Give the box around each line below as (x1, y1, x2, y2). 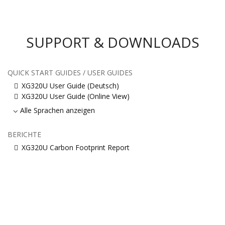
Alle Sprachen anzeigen (20, 105, 95, 115)
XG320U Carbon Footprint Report (22, 142, 130, 152)
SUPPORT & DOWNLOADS (26, 32, 199, 52)
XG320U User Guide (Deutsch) (22, 80, 119, 90)
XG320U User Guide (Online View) (22, 91, 130, 101)
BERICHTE (8, 129, 41, 139)
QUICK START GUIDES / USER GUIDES (8, 67, 133, 77)
